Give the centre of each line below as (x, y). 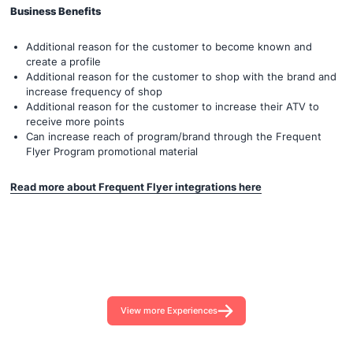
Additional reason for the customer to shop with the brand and (181, 76)
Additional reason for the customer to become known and (169, 46)
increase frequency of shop (94, 91)
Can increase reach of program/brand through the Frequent (173, 136)
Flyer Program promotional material (111, 151)
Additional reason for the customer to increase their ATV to (172, 106)
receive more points (75, 121)
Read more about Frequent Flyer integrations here (136, 187)
